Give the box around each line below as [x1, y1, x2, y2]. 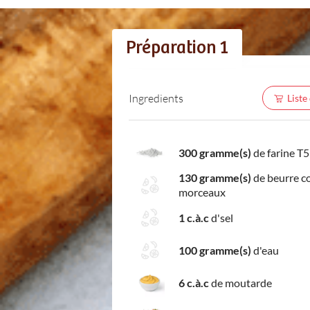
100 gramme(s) [179, 243, 251, 257]
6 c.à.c [179, 275, 209, 289]
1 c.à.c [179, 210, 209, 224]
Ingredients [129, 91, 183, 104]
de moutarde [209, 275, 272, 289]
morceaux [179, 185, 226, 199]
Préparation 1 [126, 38, 228, 58]
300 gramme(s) [179, 145, 251, 159]
